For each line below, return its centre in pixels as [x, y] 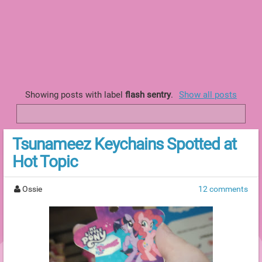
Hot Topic [45, 161]
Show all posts [208, 95]
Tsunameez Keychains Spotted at [124, 144]
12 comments [223, 189]
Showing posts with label [75, 95]
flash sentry [148, 95]
